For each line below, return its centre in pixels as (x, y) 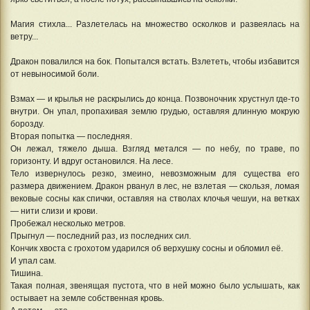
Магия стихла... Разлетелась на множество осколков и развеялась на (155, 24)
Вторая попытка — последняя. (71, 136)
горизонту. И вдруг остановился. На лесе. (92, 161)
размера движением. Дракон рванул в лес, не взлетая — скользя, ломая (155, 186)
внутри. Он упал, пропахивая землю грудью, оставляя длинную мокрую (155, 111)
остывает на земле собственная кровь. (87, 298)
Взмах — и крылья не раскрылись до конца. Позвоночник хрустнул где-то (155, 99)
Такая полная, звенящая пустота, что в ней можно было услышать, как (155, 286)
